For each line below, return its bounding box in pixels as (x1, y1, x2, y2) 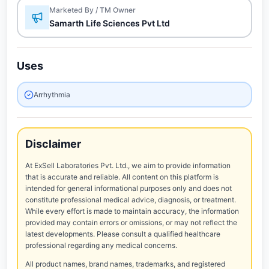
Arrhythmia (34, 90, 70, 99)
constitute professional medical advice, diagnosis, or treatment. (25, 195, 236, 204)
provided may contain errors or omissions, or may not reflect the (25, 218, 237, 227)
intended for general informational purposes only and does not (25, 184, 232, 193)
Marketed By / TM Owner (49, 5, 136, 14)
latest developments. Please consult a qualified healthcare (25, 229, 220, 238)
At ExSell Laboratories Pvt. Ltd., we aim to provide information (25, 161, 231, 170)
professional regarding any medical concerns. (25, 241, 177, 250)
